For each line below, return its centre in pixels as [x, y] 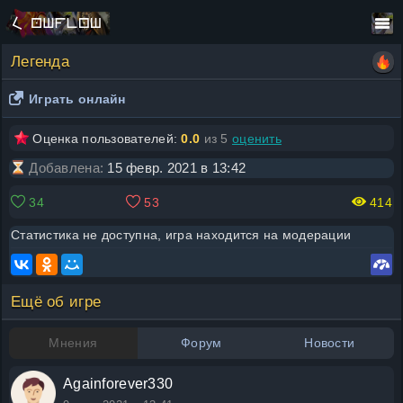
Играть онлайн [77, 99]
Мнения [73, 342]
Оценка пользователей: [105, 139]
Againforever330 [118, 383]
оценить [256, 139]
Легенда [40, 62]
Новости [330, 342]
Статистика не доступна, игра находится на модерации [181, 235]
